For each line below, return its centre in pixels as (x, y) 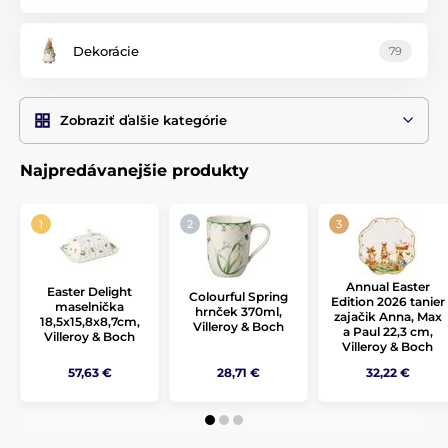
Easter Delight (89, 292)
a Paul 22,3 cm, (387, 332)
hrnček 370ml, (238, 312)
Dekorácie (106, 50)
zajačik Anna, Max (387, 317)
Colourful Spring (238, 297)
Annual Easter (387, 287)
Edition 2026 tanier (387, 302)
